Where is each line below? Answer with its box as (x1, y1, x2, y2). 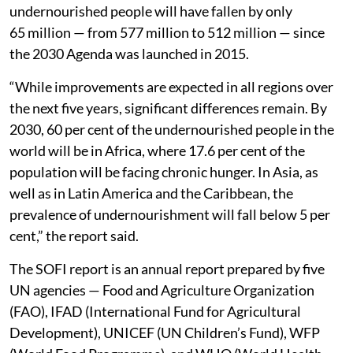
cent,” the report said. (9, 226, 139, 244)
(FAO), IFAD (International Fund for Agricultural (9, 302, 301, 320)
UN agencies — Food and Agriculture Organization (9, 281, 314, 299)
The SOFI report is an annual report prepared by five (9, 259, 325, 277)
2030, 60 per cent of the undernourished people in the (9, 120, 334, 138)
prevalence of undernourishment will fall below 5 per (9, 205, 330, 223)
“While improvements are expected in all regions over (9, 77, 333, 95)
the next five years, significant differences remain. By (9, 98, 327, 117)
